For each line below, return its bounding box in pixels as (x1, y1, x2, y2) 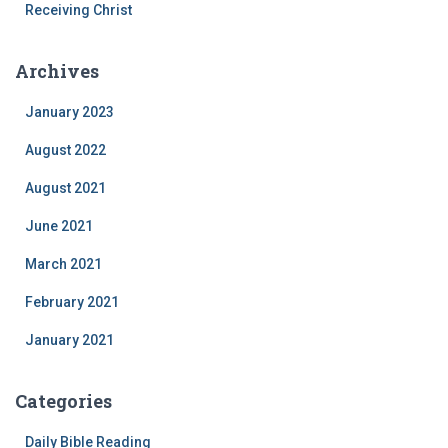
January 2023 (25, 103, 114, 120)
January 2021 (25, 331, 114, 348)
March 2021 (25, 255, 102, 272)
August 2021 (25, 179, 106, 196)
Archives (15, 58, 99, 83)
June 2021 (25, 217, 93, 234)
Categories (15, 388, 112, 413)
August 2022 (25, 141, 106, 158)
